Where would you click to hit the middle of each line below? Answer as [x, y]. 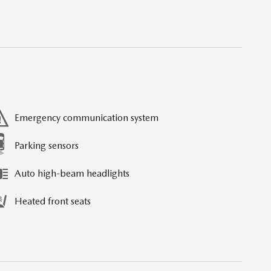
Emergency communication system [87, 118]
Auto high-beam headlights [72, 174]
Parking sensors [47, 146]
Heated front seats [53, 201]
